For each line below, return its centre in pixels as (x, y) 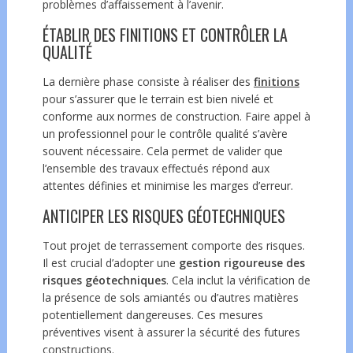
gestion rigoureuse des (242, 262)
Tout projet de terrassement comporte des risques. (173, 245)
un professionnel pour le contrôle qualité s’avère (165, 133)
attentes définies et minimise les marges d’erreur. (167, 185)
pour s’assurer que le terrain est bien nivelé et (158, 98)
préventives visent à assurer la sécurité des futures (171, 332)
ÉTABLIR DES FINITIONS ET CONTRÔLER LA (165, 34)
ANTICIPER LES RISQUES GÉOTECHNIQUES (163, 216)
